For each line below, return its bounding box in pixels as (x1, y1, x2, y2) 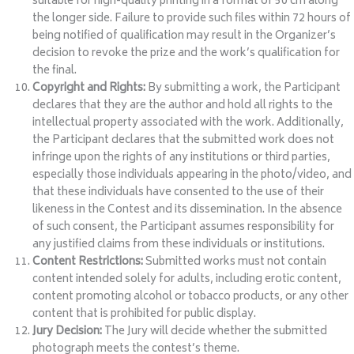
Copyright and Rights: (32, 79, 146, 99)
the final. (32, 62, 77, 81)
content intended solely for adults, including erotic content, (32, 270, 342, 290)
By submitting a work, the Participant (145, 79, 341, 99)
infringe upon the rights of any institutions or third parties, (32, 149, 331, 168)
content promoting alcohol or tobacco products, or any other (32, 288, 349, 307)
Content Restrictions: (32, 253, 144, 273)
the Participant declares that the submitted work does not (32, 131, 335, 151)
